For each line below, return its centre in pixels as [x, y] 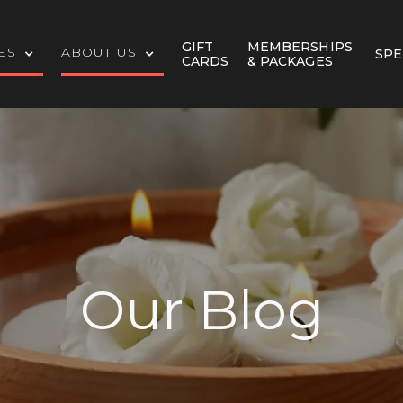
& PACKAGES [290, 61]
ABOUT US [99, 52]
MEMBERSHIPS [300, 47]
